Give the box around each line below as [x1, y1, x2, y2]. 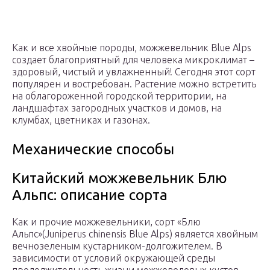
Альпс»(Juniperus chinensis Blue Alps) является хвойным [12, 228, 258, 240]
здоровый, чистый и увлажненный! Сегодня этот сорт [12, 66, 256, 78]
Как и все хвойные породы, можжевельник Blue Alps [12, 42, 251, 54]
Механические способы [12, 141, 174, 158]
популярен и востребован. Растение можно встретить [12, 78, 256, 90]
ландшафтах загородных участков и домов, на [12, 102, 222, 114]
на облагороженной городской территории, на [12, 90, 227, 102]
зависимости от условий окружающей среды [12, 253, 215, 264]
